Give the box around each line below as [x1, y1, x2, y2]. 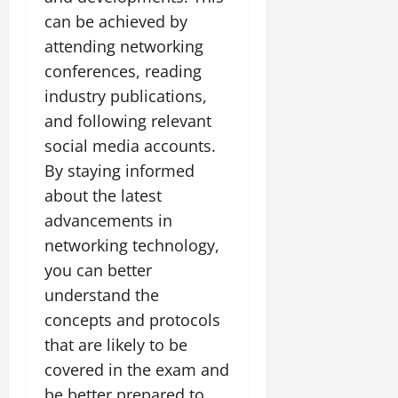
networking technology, [44, 234, 219, 256]
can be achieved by [44, 10, 187, 32]
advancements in [44, 209, 172, 231]
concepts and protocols [44, 308, 220, 330]
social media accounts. [44, 134, 216, 156]
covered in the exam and [44, 358, 229, 380]
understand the [44, 283, 159, 306]
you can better [44, 259, 152, 281]
